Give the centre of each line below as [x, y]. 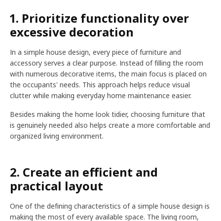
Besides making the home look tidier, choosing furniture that [108, 114]
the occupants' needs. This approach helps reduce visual [100, 85]
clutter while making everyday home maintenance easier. [101, 95]
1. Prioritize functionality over [99, 18]
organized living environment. [57, 136]
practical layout [56, 186]
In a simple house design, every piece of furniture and [95, 52]
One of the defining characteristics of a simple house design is [110, 206]
